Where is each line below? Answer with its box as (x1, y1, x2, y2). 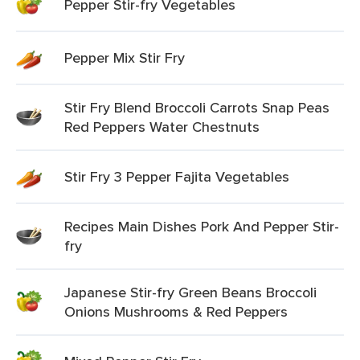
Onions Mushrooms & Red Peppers (64, 301, 288, 321)
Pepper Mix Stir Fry (64, 47, 185, 67)
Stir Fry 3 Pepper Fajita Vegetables (64, 166, 289, 186)
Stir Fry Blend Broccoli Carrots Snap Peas (64, 97, 329, 117)
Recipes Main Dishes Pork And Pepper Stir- (64, 216, 339, 236)
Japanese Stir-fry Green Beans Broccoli (64, 282, 317, 302)
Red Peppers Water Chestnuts (64, 117, 260, 137)
